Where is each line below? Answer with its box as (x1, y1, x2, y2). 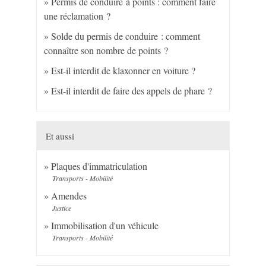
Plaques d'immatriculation (51, 159, 148, 172)
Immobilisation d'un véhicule (51, 218, 159, 232)
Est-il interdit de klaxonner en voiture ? (51, 64, 196, 77)
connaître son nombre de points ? (44, 43, 169, 56)
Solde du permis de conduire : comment (51, 29, 201, 42)
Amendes (51, 189, 87, 202)
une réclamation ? (44, 9, 111, 22)
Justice (52, 202, 72, 213)
